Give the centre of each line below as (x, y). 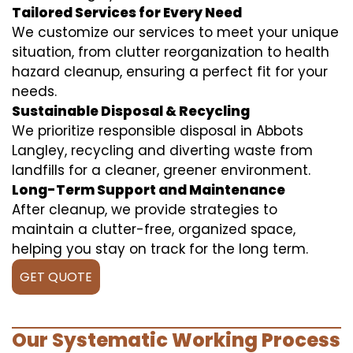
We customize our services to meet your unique (175, 32)
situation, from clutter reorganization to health (171, 52)
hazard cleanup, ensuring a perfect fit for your (170, 71)
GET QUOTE (56, 277)
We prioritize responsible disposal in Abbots (158, 130)
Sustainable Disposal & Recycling (131, 111)
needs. (34, 91)
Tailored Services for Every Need (127, 12)
